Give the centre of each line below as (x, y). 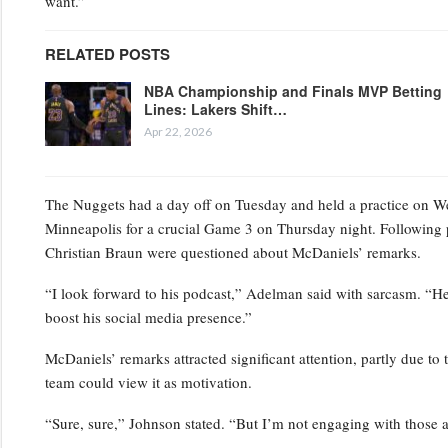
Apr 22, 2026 (177, 131)
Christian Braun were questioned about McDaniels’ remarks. (232, 251)
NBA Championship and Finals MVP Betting (292, 90)
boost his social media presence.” (148, 316)
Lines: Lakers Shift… (215, 108)
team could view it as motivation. (148, 381)
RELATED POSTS (107, 53)
